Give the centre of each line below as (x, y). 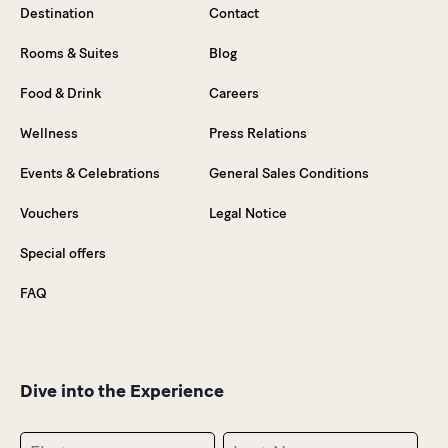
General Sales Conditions (289, 173)
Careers (234, 93)
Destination (57, 13)
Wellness (49, 133)
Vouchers (49, 213)
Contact (234, 13)
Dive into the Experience (122, 391)
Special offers (63, 253)
